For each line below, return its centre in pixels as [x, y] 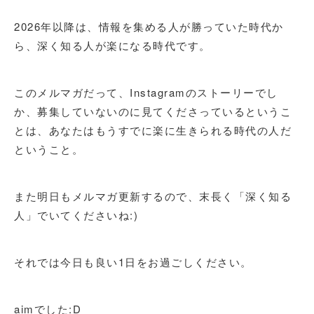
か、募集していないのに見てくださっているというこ [153, 111]
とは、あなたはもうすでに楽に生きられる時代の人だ [153, 130]
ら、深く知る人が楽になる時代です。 [112, 45]
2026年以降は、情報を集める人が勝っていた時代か [149, 26]
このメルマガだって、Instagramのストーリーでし [146, 92]
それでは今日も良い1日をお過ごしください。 [133, 262]
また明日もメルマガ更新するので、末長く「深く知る [153, 196]
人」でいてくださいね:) [76, 215]
